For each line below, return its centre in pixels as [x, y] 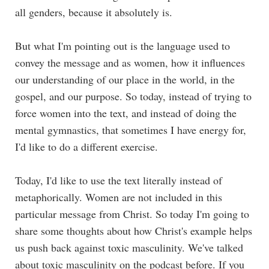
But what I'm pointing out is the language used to [122, 45]
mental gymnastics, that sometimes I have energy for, [131, 129]
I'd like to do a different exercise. [86, 146]
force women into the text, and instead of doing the [126, 113]
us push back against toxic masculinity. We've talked [129, 247]
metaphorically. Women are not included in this [119, 197]
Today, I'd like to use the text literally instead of [119, 180]
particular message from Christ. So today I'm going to [132, 213]
